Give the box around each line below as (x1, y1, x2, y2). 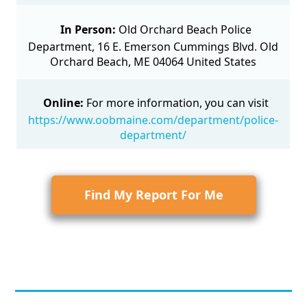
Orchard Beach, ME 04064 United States (50, 54, 257, 70)
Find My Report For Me (84, 186, 223, 204)
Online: (43, 95, 84, 111)
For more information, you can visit (86, 95, 269, 111)
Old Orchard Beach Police (119, 22, 252, 38)
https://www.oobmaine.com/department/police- (28, 112, 279, 128)
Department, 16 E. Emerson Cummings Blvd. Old (28, 39, 279, 55)
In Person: (60, 22, 116, 38)
